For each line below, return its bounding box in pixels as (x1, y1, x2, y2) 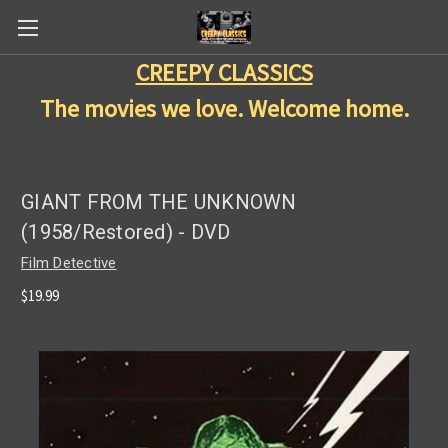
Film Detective (21, 254, 117, 272)
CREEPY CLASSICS (135, 57, 313, 88)
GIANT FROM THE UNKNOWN (21, 190, 297, 215)
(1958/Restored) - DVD (21, 220, 231, 245)
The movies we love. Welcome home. (39, 93, 409, 124)
